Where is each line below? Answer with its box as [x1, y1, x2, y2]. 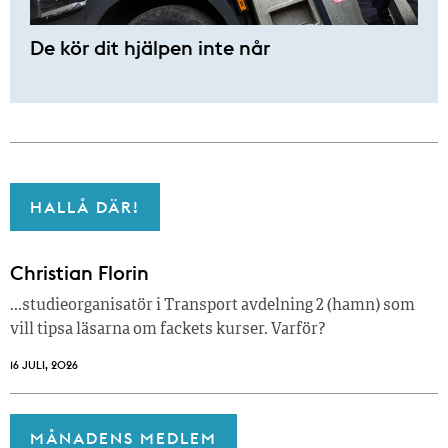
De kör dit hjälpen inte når [30, 35, 270, 61]
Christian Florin [10, 260, 149, 286]
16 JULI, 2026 [10, 358, 78, 373]
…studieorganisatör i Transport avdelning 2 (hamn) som [10, 298, 415, 315]
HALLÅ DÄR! [30, 197, 140, 218]
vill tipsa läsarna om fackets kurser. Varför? [10, 322, 326, 339]
